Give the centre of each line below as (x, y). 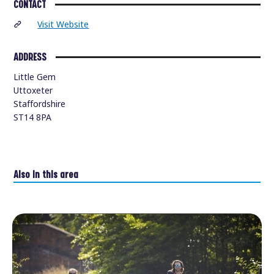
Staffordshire (40, 104)
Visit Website (63, 25)
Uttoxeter (33, 91)
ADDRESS (30, 57)
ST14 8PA (33, 118)
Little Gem (35, 77)
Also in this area (46, 175)
